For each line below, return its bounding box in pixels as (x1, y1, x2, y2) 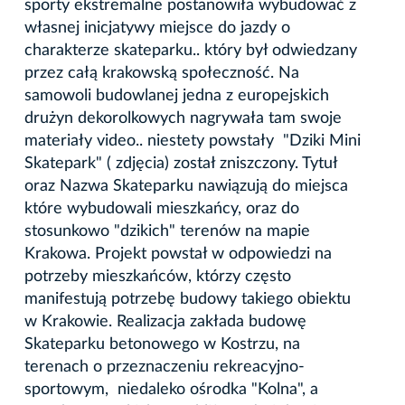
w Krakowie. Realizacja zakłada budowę (24, 313, 306, 330)
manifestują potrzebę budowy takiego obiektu (24, 290, 351, 307)
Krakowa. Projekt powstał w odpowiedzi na (24, 245, 332, 262)
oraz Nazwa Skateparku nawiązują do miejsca (24, 177, 348, 194)
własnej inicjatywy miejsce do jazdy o (24, 19, 290, 36)
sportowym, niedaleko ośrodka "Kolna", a (24, 381, 318, 398)
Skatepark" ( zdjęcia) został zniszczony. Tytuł (24, 155, 337, 172)
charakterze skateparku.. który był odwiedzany (24, 42, 357, 59)
